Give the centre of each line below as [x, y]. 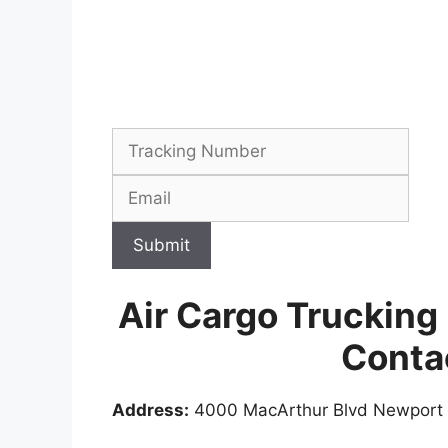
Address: [150, 410]
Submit [161, 244]
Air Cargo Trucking [278, 315]
